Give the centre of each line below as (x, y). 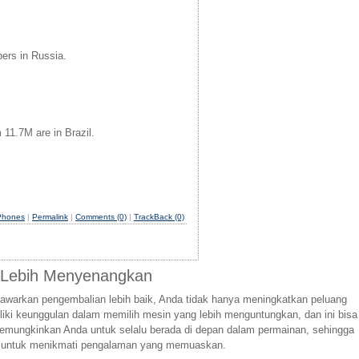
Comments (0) (101, 216)
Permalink (50, 216)
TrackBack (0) (159, 216)
